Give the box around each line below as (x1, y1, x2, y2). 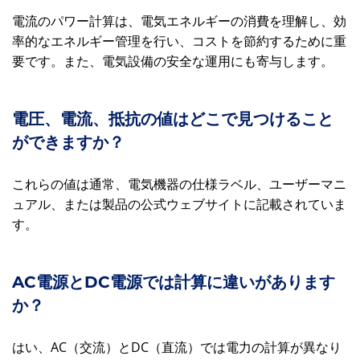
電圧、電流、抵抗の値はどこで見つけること (12, 109, 333, 129)
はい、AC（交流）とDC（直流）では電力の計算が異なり (12, 338, 342, 356)
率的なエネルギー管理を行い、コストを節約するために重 (12, 32, 346, 50)
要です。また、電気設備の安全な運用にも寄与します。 (12, 52, 333, 70)
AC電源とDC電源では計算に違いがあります (12, 272, 335, 292)
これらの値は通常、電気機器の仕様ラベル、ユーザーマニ (12, 175, 346, 193)
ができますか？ (12, 133, 125, 152)
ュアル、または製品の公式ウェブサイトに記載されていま (12, 195, 346, 213)
